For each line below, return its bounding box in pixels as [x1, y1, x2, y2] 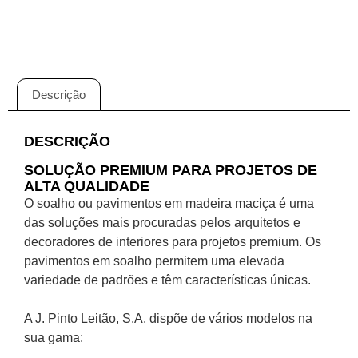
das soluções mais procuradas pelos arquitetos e [24, 216, 300, 230]
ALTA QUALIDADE [24, 178, 149, 195]
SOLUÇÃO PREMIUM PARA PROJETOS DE [24, 162, 317, 179]
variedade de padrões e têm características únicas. [24, 273, 311, 288]
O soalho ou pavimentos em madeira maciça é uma [24, 197, 314, 211]
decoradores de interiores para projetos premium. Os [24, 235, 321, 249]
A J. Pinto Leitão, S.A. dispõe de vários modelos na [24, 312, 312, 326]
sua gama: [24, 331, 83, 345]
